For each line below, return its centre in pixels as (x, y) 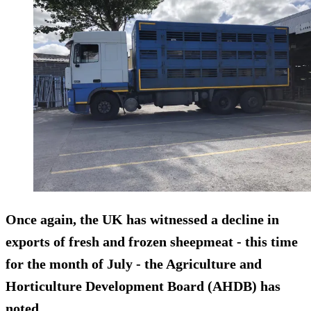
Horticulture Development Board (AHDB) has (143, 286)
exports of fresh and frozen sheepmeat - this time (152, 242)
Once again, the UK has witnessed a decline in (142, 220)
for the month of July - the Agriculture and (134, 264)
